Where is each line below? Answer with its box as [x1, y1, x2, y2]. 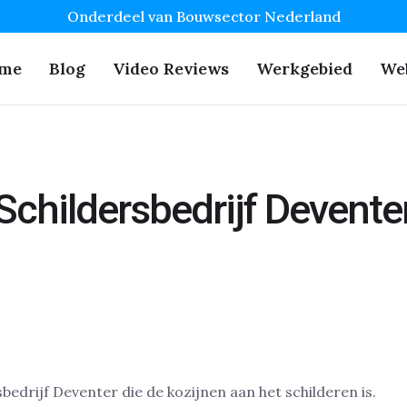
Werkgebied [256, 58, 352, 79]
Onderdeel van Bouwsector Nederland [66, 7, 341, 25]
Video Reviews [113, 58, 229, 79]
